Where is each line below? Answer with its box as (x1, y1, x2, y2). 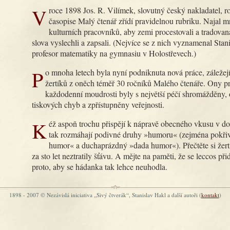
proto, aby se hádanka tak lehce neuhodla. (32, 161, 167, 172)
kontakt (201, 190, 219, 199)
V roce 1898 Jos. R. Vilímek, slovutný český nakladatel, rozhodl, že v (32, 3, 47, 31)
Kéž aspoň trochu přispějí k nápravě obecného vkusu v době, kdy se (32, 117, 47, 144)
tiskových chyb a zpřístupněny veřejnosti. (32, 99, 164, 110)
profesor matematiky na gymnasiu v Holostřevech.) (32, 47, 196, 59)
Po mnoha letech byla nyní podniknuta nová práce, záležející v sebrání (32, 65, 43, 93)
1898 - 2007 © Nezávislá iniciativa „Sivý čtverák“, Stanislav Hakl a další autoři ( (9, 190, 201, 199)
